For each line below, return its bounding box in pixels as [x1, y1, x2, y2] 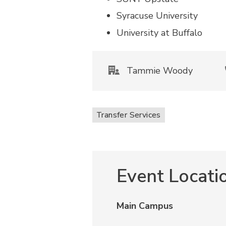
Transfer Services [96, 109, 161, 121]
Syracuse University [117, 10, 198, 22]
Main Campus [117, 200, 173, 212]
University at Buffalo [117, 26, 202, 39]
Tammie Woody [124, 64, 193, 77]
